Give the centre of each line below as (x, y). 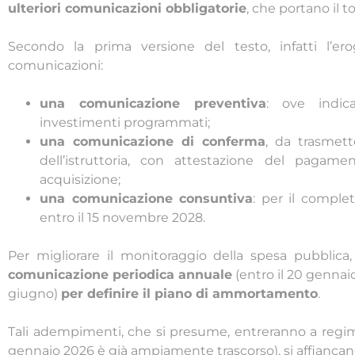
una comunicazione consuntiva (147, 199)
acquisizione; (80, 180)
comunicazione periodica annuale (120, 275)
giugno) (34, 294)
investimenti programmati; (125, 123)
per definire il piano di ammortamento (189, 294)
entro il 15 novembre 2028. (122, 218)
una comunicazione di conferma (153, 142)
